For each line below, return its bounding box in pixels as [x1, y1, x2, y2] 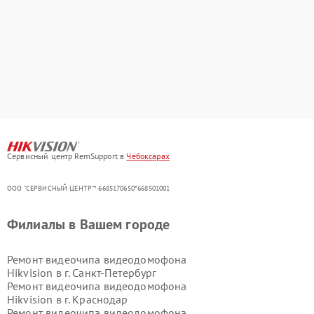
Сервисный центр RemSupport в [7, 150, 127, 161]
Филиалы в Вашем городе [7, 214, 170, 233]
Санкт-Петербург [72, 265, 157, 280]
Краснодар [72, 292, 128, 306]
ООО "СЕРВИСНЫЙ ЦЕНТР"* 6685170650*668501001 [7, 183, 170, 193]
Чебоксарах [126, 150, 170, 161]
